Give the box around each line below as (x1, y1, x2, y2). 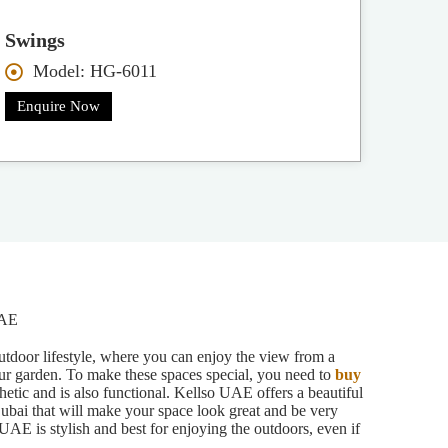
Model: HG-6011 (32, 61, 157, 82)
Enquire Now (17, 98, 101, 115)
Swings (5, 29, 66, 52)
